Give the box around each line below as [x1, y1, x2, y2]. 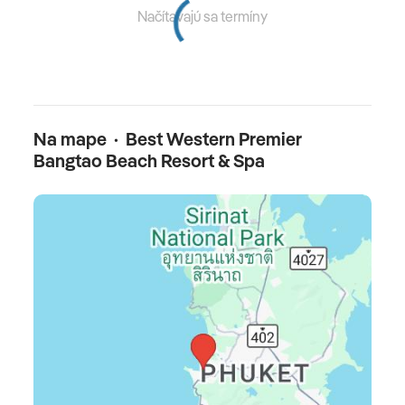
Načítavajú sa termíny [137, 7, 268, 26]
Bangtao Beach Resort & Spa [33, 149, 265, 173]
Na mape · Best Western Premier [33, 127, 302, 151]
